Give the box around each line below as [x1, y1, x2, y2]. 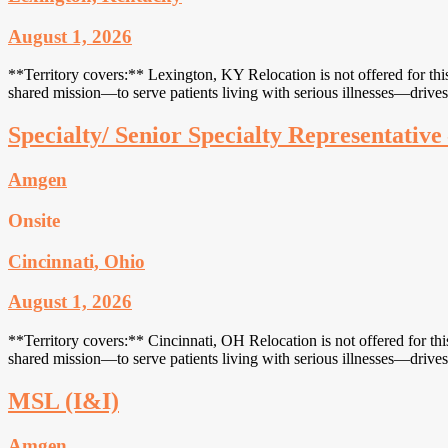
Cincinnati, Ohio [8, 250, 145, 272]
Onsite [8, 209, 60, 231]
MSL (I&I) [8, 387, 119, 414]
